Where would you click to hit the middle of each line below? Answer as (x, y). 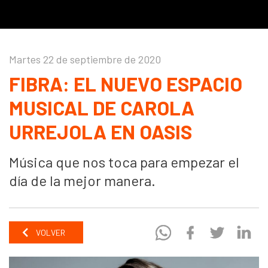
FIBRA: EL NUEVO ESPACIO (126, 84)
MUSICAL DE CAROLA (102, 108)
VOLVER (50, 233)
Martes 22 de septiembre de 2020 (85, 60)
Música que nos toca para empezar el (124, 162)
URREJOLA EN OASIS (100, 132)
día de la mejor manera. (82, 181)
